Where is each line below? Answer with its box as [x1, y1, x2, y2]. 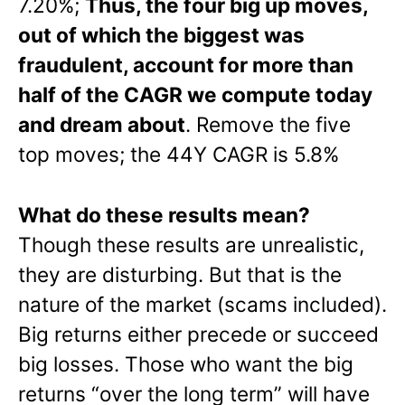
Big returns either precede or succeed [18, 321, 379, 346]
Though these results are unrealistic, [18, 231, 364, 257]
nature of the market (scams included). [18, 291, 387, 316]
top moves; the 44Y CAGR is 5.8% [18, 141, 339, 166]
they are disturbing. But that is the [18, 261, 342, 287]
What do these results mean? [18, 202, 310, 227]
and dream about [18, 111, 185, 137]
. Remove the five [185, 111, 351, 137]
